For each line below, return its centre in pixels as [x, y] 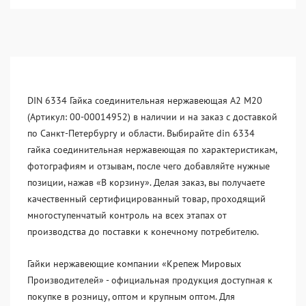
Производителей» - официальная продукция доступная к [150, 280]
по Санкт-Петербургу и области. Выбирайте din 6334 [141, 133]
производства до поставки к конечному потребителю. [143, 232]
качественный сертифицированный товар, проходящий [147, 199]
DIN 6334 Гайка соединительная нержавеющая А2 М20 [145, 100]
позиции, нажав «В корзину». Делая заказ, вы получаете [146, 182]
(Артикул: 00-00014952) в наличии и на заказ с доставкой [152, 117]
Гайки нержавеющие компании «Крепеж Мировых [134, 264]
